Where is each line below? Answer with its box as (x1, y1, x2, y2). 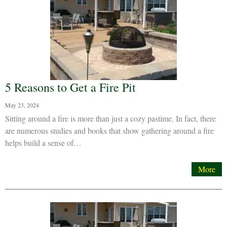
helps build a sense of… (5, 137, 82, 148)
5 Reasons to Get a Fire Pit (5, 79, 136, 95)
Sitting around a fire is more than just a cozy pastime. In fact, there (5, 113, 216, 124)
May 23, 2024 (5, 101, 39, 109)
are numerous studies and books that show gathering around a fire (5, 125, 214, 136)
